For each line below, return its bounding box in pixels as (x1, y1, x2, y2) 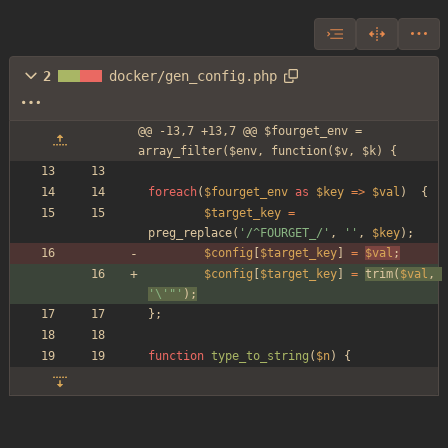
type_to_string (211, 349, 309, 364)
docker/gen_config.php (109, 68, 277, 85)
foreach (148, 185, 197, 200)
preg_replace (148, 226, 232, 241)
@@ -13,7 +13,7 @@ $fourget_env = (138, 124, 362, 139)
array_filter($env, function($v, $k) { (138, 144, 397, 159)
